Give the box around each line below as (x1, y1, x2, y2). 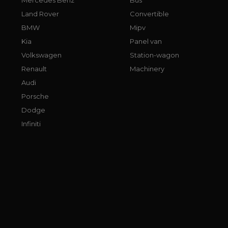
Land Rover (21, 9, 59, 18)
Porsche (21, 92, 49, 100)
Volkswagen (21, 50, 62, 59)
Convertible (130, 9, 169, 18)
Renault (21, 64, 47, 73)
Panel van (130, 37, 162, 45)
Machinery (130, 64, 165, 73)
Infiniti (21, 119, 41, 128)
